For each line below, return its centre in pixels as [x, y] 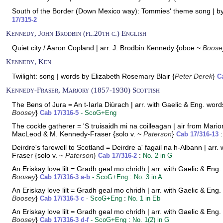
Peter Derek [194, 76]
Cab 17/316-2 [117, 156]
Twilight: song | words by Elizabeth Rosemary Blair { [93, 76]
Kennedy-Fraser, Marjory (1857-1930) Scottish [83, 90]
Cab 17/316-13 [197, 134]
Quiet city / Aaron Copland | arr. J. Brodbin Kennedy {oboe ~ [107, 48]
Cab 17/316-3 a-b [65, 177]
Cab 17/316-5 [59, 113]
